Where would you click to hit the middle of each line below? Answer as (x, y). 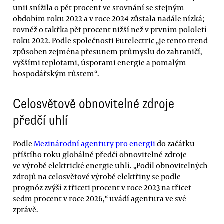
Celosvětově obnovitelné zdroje (94, 104)
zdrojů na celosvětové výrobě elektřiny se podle (97, 176)
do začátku (175, 143)
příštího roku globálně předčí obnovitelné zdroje (100, 154)
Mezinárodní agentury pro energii (95, 143)
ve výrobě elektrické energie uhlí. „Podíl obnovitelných (110, 165)
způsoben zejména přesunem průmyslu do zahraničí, (108, 51)
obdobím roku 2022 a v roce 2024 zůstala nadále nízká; (109, 18)
